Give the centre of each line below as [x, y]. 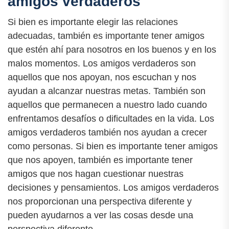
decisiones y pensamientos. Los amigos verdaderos [113, 187]
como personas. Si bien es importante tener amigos [113, 146]
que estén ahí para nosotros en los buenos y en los [112, 49]
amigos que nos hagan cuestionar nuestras [96, 174]
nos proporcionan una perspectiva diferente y [100, 201]
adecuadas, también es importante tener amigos [106, 36]
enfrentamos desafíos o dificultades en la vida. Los [111, 118]
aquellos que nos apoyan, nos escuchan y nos [102, 77]
